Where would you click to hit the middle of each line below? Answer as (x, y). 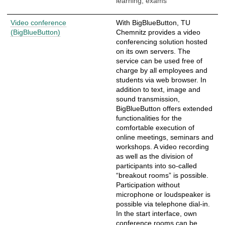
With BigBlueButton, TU (153, 22)
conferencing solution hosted (162, 41)
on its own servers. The (153, 51)
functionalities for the (149, 118)
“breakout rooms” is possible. (162, 175)
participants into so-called (156, 165)
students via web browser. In (161, 80)
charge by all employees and (162, 70)
